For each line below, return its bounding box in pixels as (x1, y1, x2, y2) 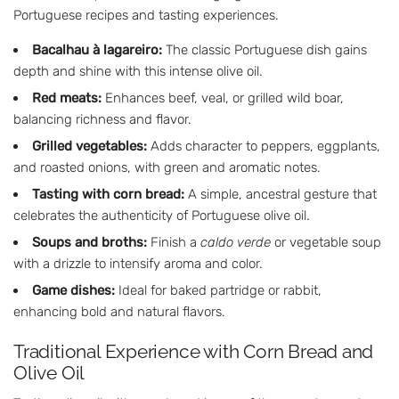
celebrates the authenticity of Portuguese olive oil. (13, 208, 310, 224)
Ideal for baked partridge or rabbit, (115, 282, 322, 298)
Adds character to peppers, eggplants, (147, 138, 380, 154)
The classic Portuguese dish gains (162, 42, 367, 58)
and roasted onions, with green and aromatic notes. (13, 159, 321, 175)
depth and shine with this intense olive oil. (13, 63, 263, 79)
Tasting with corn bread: (32, 186, 184, 202)
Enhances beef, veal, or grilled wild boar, (102, 90, 344, 106)
